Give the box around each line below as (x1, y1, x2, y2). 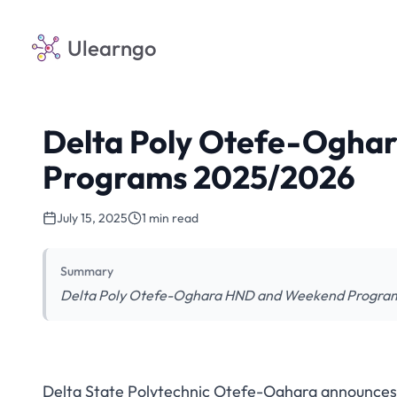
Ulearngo (67, 35, 157, 61)
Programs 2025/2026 (43, 157, 355, 197)
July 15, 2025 (57, 210, 128, 226)
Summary (60, 263, 113, 279)
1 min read (142, 210, 198, 226)
